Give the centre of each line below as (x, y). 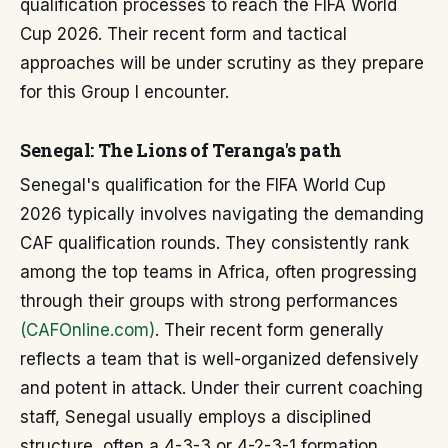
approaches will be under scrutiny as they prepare (222, 63)
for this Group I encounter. (124, 92)
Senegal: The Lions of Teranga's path (181, 150)
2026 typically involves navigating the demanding (222, 214)
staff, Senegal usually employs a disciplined (195, 417)
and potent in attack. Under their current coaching (221, 388)
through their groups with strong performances (209, 301)
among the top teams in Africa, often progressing (218, 272)
